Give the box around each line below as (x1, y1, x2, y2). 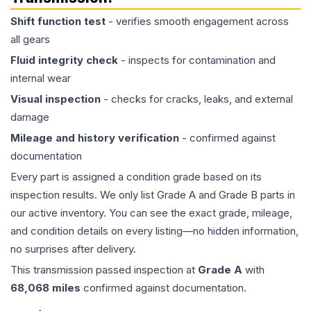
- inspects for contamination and (118, 53, 276, 67)
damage (10, 110, 49, 124)
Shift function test (10, 15, 106, 28)
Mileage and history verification (10, 131, 179, 145)
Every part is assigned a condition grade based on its (10, 170, 262, 184)
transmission (33, 263, 93, 277)
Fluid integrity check (10, 53, 118, 67)
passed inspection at (93, 263, 198, 277)
